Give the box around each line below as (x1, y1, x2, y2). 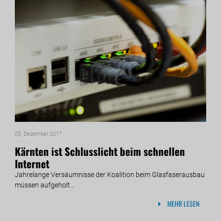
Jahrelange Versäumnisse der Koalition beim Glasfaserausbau (15, 171, 205, 179)
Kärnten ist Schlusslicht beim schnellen (15, 144, 185, 159)
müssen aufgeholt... (15, 181, 74, 189)
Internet (15, 156, 49, 172)
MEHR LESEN (166, 198, 199, 209)
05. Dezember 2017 (15, 131, 62, 138)
